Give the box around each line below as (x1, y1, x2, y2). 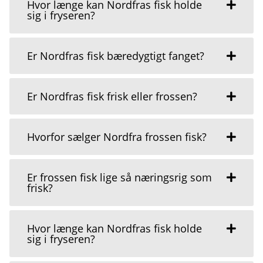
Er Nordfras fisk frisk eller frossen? (27, 89, 197, 103)
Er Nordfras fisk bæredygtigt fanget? (27, 48, 204, 63)
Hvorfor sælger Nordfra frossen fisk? (27, 129, 207, 144)
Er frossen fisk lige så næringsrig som (27, 170, 212, 184)
